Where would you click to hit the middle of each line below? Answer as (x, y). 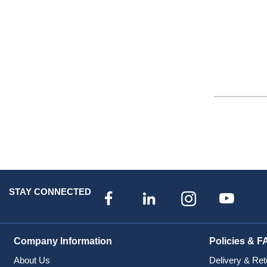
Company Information (63, 241)
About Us (32, 260)
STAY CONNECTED (50, 191)
